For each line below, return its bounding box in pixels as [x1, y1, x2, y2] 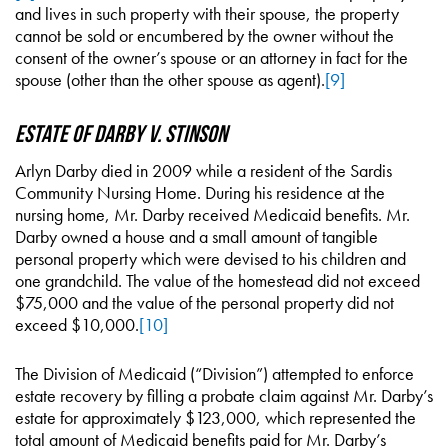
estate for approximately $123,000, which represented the [15, 406, 416, 429]
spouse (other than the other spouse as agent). [15, 68, 325, 91]
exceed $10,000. [15, 313, 139, 336]
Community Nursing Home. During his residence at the [15, 181, 385, 204]
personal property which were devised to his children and [15, 247, 406, 270]
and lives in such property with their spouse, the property [15, 2, 399, 25]
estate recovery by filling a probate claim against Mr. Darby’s [15, 384, 433, 407]
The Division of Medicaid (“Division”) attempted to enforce [15, 362, 414, 385]
